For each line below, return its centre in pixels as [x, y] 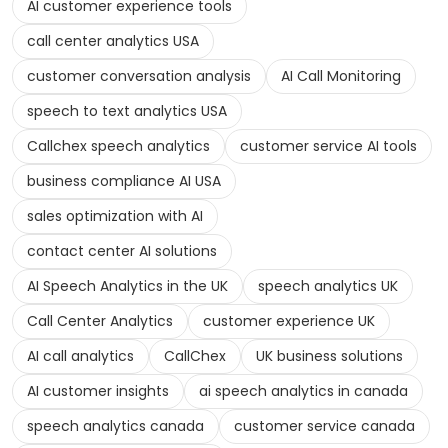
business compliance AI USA [124, 181]
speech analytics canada [115, 426]
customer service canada [324, 426]
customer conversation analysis [139, 76]
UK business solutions [329, 356]
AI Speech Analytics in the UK [127, 286]
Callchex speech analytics [118, 146]
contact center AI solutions [122, 251]
